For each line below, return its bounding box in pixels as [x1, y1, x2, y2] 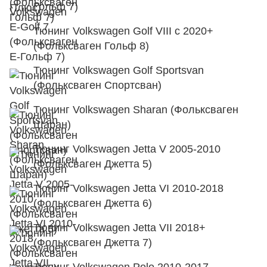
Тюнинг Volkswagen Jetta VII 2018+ [33, 222, 206, 234]
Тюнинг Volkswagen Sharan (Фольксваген [33, 104, 238, 116]
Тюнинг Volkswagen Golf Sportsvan [33, 64, 204, 76]
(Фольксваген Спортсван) [33, 79, 162, 91]
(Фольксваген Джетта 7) [33, 237, 152, 249]
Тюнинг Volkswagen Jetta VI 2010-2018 [33, 182, 223, 194]
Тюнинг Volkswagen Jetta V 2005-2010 [33, 143, 221, 155]
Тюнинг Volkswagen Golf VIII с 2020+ [33, 25, 213, 37]
